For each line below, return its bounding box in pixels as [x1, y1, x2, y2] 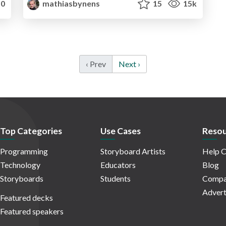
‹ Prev [86, 59, 106, 69]
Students [100, 174, 131, 184]
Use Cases [100, 126, 141, 137]
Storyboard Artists [100, 146, 165, 156]
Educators [100, 160, 136, 170]
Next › [119, 59, 140, 69]
